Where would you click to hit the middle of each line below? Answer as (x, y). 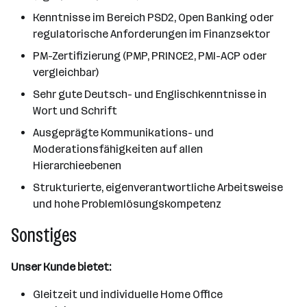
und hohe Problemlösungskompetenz (127, 204)
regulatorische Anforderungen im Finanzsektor (151, 34)
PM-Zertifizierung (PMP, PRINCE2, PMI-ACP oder (150, 56)
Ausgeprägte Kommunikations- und (123, 133)
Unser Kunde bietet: (61, 267)
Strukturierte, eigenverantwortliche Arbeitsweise (158, 187)
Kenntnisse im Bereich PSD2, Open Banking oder (153, 17)
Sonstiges (44, 235)
